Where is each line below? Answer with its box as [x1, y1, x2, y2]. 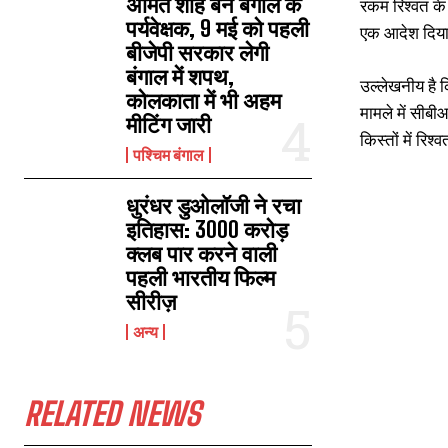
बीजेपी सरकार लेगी [126, 39, 270, 66]
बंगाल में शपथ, [126, 63, 235, 90]
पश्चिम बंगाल [133, 145, 205, 164]
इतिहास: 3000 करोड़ [126, 216, 289, 243]
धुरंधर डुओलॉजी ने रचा [126, 192, 302, 219]
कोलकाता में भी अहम [126, 87, 282, 114]
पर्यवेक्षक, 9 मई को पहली [126, 15, 310, 42]
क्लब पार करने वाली [126, 240, 278, 267]
